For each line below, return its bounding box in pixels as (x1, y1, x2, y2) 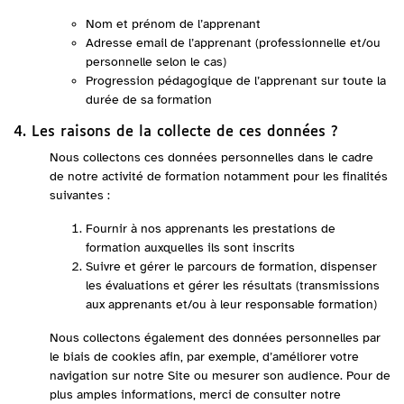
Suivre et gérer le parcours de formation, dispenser (86, 259, 377, 274)
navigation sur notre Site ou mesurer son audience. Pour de (50, 368, 390, 383)
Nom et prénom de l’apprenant (86, 16, 261, 32)
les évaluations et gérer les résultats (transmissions (86, 278, 380, 293)
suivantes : (50, 188, 110, 203)
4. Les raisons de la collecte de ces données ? (14, 124, 338, 140)
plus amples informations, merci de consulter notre (50, 387, 341, 402)
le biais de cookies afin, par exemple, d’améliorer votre (50, 349, 359, 364)
